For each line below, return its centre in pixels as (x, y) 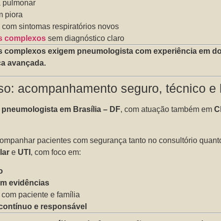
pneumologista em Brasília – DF (61, 110)
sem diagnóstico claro (85, 38)
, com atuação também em (167, 110)
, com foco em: (56, 152)
